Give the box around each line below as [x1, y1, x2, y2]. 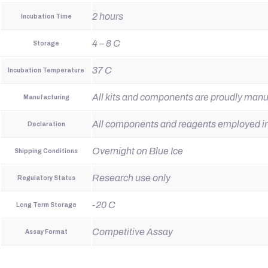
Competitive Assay [92, 226, 173, 237]
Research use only [92, 172, 170, 183]
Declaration [27, 120, 65, 127]
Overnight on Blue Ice [92, 145, 183, 156]
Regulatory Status [17, 174, 75, 181]
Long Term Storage [16, 201, 77, 208]
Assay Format [25, 228, 68, 235]
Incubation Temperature [8, 66, 84, 74]
